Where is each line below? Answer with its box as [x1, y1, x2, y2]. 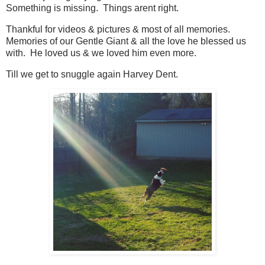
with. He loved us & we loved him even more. [6, 47, 196, 58]
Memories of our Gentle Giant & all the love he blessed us [6, 35, 246, 46]
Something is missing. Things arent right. [6, 2, 179, 13]
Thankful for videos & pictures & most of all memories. [6, 24, 232, 34]
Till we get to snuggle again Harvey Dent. [6, 69, 178, 79]
